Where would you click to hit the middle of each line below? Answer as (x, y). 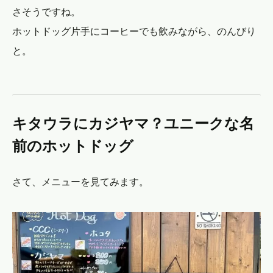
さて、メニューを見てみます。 (80, 181)
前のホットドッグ (73, 146)
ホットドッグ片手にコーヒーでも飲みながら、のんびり (134, 31)
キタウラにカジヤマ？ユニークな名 (20, 123)
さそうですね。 (46, 11)
